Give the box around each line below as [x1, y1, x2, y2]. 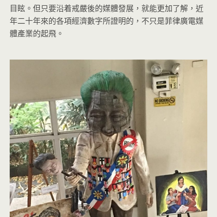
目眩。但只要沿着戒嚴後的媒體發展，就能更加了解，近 [10, 3, 203, 14]
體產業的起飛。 [10, 28, 64, 39]
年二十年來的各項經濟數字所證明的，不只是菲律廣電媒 [10, 15, 203, 26]
